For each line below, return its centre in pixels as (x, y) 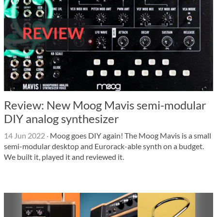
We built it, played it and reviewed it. (64, 157)
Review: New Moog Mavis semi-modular (105, 105)
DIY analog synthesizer (62, 118)
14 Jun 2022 (24, 135)
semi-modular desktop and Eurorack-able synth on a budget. (104, 146)
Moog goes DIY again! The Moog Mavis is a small (130, 135)
